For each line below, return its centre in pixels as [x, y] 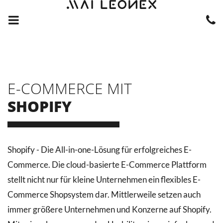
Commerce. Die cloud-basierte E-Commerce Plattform [107, 165]
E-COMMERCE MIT [70, 88]
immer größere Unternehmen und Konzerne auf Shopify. [110, 209]
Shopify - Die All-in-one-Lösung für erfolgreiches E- [100, 150]
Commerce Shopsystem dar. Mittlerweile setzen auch [104, 194]
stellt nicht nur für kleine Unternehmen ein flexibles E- [104, 179]
